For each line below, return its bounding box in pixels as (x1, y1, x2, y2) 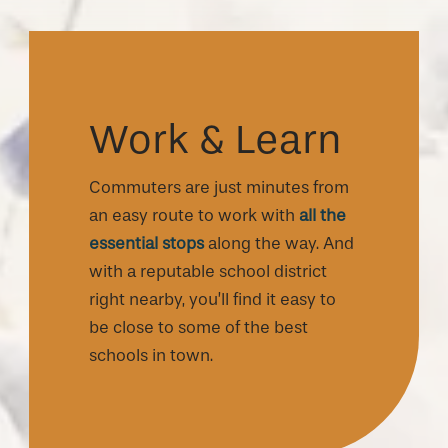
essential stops (89, 234, 204, 254)
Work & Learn (89, 116, 342, 164)
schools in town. (89, 346, 213, 366)
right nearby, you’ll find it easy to (89, 290, 336, 310)
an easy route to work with (89, 206, 299, 226)
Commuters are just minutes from (89, 178, 349, 198)
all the (299, 206, 346, 226)
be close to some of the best (89, 318, 308, 338)
